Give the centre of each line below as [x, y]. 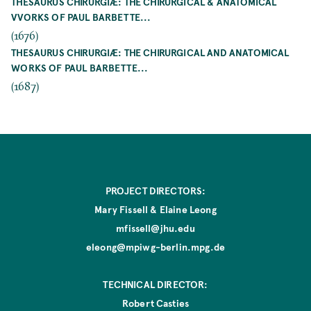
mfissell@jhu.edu [155, 228]
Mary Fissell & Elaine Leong [155, 210]
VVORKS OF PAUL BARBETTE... [81, 17]
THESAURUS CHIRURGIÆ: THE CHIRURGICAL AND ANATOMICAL [150, 52]
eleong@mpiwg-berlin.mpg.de [155, 247]
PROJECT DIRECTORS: [155, 191]
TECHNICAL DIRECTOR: [155, 285]
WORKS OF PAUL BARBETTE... [80, 67]
